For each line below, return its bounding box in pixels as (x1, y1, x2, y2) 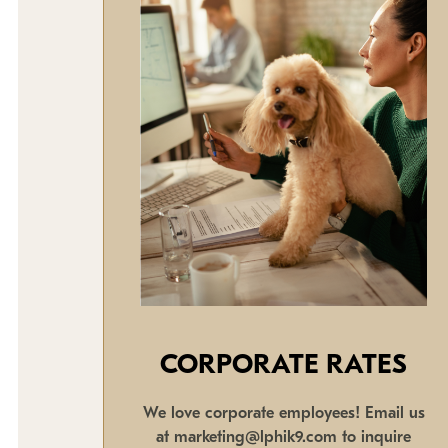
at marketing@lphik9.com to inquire (156, 429, 412, 446)
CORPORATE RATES (160, 352, 408, 380)
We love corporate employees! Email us (142, 405, 425, 422)
